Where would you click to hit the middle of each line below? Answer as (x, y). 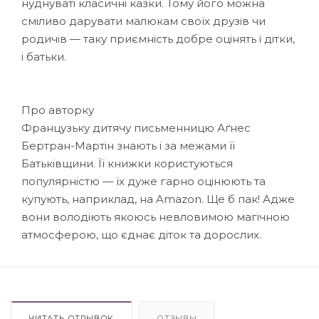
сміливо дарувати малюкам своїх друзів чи (143, 21)
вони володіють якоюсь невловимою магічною (156, 216)
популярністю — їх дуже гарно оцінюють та (143, 181)
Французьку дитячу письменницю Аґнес (136, 127)
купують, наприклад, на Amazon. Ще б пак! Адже (158, 199)
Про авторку (58, 110)
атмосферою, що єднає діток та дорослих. (141, 234)
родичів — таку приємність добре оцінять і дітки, (158, 38)
